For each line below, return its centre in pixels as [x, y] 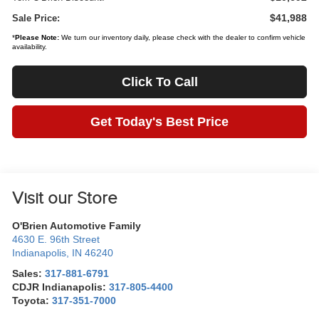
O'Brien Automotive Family [77, 226]
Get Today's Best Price [159, 121]
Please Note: [37, 37]
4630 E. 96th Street [56, 239]
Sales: [29, 273]
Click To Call [159, 82]
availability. [30, 46]
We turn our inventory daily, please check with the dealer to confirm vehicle [183, 37]
